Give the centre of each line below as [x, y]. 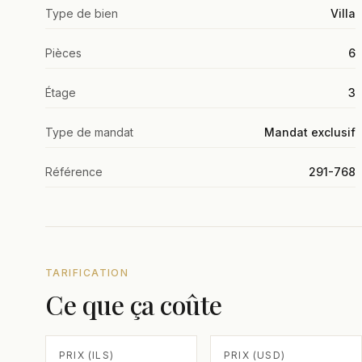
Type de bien [82, 13]
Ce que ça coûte [134, 304]
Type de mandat [89, 132]
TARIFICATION [87, 272]
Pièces [63, 53]
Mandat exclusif [310, 132]
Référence [74, 171]
